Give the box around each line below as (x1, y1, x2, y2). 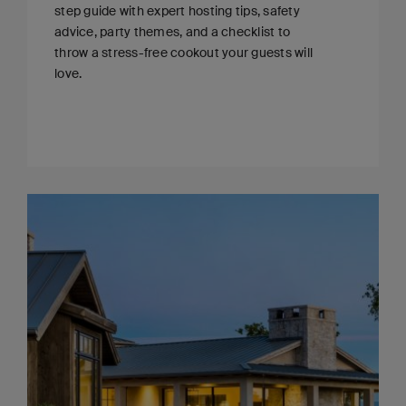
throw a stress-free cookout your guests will (54, 44, 313, 62)
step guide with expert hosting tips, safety (54, 3, 300, 20)
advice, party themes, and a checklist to (54, 24, 290, 41)
